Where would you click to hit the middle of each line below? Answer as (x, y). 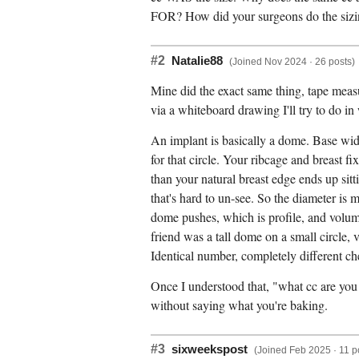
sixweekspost (210, 350)
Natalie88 (197, 61)
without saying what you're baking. (239, 305)
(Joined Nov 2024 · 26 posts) (292, 61)
